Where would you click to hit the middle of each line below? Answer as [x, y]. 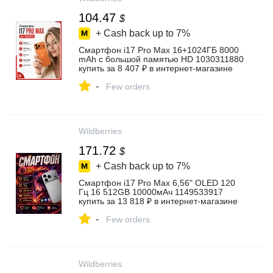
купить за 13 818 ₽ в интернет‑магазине [158, 201]
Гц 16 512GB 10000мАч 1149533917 [151, 192]
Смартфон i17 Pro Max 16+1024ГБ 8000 [159, 50]
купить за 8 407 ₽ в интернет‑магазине [156, 68]
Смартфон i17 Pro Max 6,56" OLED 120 [157, 183]
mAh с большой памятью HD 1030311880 [161, 59]
